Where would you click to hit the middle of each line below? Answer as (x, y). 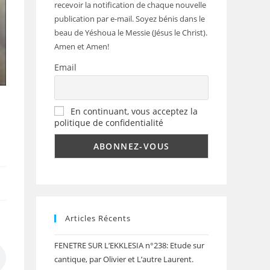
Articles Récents (98, 218)
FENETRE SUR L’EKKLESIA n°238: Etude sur (129, 245)
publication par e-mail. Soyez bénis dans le (130, 19)
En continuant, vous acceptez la (134, 111)
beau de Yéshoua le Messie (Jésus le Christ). (131, 33)
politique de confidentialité (109, 122)
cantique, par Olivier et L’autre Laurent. (124, 259)
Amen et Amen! (82, 46)
